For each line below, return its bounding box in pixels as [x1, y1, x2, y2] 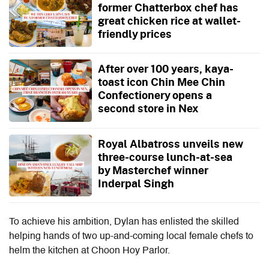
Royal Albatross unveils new [97, 134, 243, 152]
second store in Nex [97, 100, 199, 117]
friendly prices [97, 25, 172, 42]
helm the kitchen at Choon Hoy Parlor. [9, 246, 170, 256]
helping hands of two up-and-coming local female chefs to [9, 232, 253, 242]
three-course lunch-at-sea [97, 148, 232, 165]
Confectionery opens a [97, 86, 212, 104]
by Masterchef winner [97, 161, 208, 178]
